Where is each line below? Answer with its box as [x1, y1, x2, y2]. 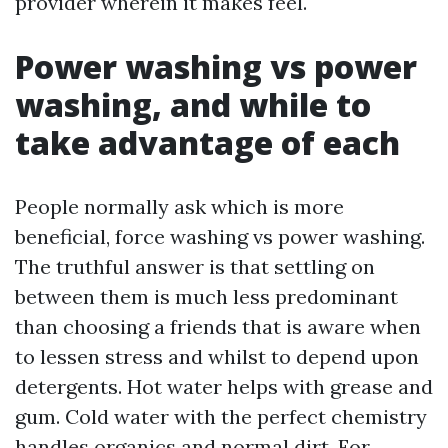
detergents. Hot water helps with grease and [15, 374, 433, 399]
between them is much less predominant [15, 284, 398, 309]
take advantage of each [15, 121, 400, 164]
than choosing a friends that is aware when [15, 314, 421, 339]
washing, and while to [15, 83, 371, 126]
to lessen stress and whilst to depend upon [15, 344, 419, 369]
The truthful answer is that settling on [15, 254, 375, 279]
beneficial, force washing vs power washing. [15, 224, 425, 249]
